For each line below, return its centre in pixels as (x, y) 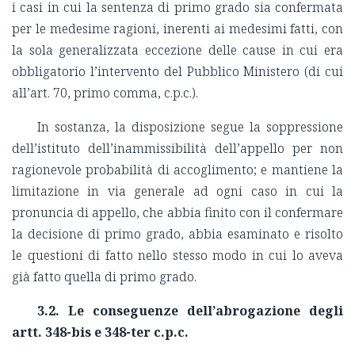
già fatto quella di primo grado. (104, 277)
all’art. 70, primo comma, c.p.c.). (105, 93)
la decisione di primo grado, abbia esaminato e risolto (177, 234)
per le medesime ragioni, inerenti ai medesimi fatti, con (177, 29)
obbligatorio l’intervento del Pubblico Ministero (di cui (177, 72)
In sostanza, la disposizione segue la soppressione (190, 127)
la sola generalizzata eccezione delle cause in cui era (177, 50)
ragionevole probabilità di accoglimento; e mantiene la (177, 170)
